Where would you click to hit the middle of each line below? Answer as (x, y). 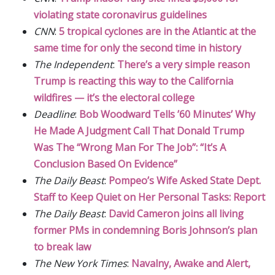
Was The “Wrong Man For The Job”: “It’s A (130, 147)
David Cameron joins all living (176, 213)
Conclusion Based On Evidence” (106, 164)
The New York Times (80, 263)
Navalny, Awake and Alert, (191, 263)
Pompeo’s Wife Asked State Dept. (185, 180)
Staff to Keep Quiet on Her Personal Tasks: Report (149, 197)
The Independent (73, 64)
